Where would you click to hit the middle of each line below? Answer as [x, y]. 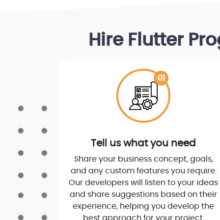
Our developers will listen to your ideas [143, 183]
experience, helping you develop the [143, 206]
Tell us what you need [143, 144]
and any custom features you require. [143, 171]
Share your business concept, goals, [143, 159]
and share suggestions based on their [143, 195]
